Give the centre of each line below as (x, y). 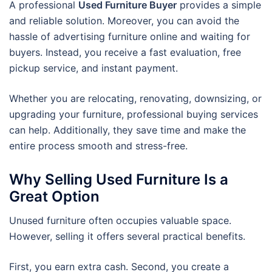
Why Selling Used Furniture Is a (119, 179)
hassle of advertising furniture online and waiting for (130, 36)
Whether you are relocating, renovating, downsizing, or (135, 98)
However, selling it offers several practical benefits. (127, 236)
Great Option (54, 196)
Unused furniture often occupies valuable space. (120, 220)
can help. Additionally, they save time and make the (127, 130)
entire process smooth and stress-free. (98, 146)
